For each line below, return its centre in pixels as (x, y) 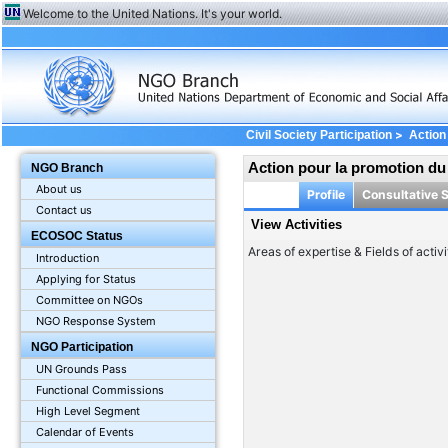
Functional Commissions (100, 390)
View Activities (296, 225)
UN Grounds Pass (82, 369)
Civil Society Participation (318, 135)
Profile (326, 194)
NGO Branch (67, 168)
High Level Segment (88, 411)
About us (59, 189)
